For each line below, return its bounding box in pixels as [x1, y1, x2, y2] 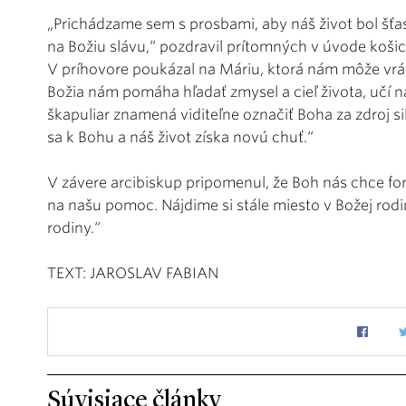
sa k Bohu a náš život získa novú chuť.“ [47, 129, 314, 147]
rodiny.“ [47, 219, 101, 237]
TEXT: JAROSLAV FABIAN [47, 265, 218, 283]
